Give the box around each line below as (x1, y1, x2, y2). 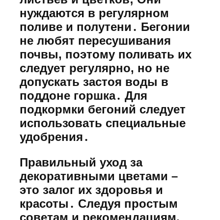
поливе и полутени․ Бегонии (20, 20, 190, 33)
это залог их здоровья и (20, 183, 163, 197)
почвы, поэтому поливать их (20, 47, 192, 61)
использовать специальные (20, 116, 186, 130)
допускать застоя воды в (20, 75, 168, 88)
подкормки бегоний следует (20, 102, 186, 116)
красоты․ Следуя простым (20, 197, 178, 211)
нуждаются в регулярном (20, 6, 169, 20)
